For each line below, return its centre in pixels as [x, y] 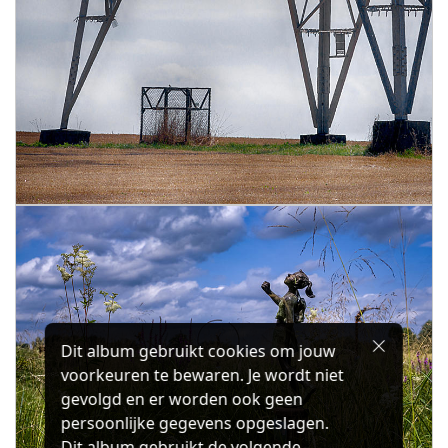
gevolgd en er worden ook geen [181, 399]
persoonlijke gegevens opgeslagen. [194, 423]
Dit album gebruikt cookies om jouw [198, 351]
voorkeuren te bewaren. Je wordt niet [202, 375]
